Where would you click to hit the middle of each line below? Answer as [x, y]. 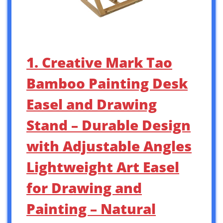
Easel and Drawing [92, 104]
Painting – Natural [91, 208]
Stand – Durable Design [109, 125]
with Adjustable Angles [109, 146]
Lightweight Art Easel [103, 167]
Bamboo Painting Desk [107, 83]
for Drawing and [84, 187]
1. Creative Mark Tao [99, 62]
